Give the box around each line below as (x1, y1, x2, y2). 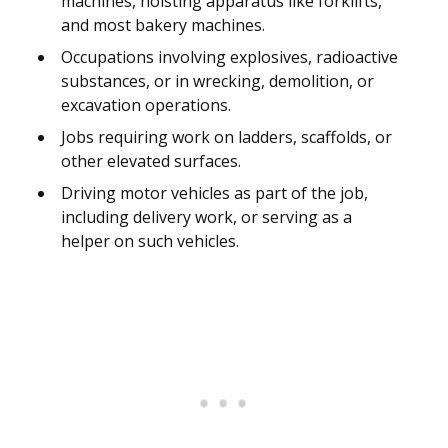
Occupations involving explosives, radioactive (61, 46, 398, 69)
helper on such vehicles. (61, 230, 239, 253)
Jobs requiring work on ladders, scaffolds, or (61, 126, 392, 149)
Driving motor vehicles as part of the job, (61, 182, 368, 205)
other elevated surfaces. (61, 150, 241, 173)
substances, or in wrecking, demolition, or (61, 70, 374, 93)
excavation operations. (61, 94, 231, 117)
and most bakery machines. (61, 14, 265, 37)
